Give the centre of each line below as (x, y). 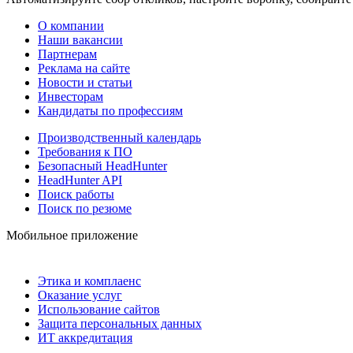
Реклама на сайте (84, 69)
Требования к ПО (85, 152)
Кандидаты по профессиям (110, 111)
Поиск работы (76, 195)
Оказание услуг (80, 295)
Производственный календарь (119, 138)
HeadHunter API (80, 180)
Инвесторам (71, 97)
